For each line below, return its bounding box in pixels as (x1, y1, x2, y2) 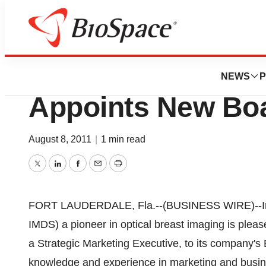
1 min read (101, 134, 145, 144)
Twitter (36, 166, 68, 178)
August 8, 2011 (28, 134, 94, 144)
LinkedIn (56, 166, 97, 178)
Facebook (77, 166, 124, 178)
